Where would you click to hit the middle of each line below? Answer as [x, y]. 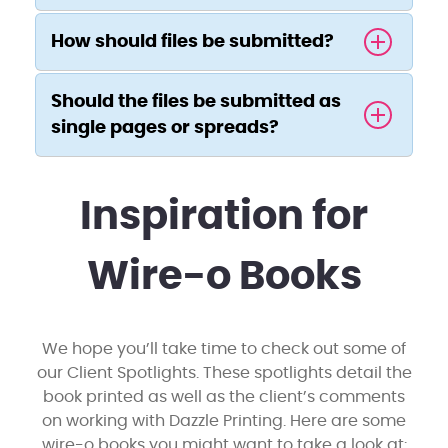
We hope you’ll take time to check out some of [224, 349]
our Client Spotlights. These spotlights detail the [224, 373]
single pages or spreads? [165, 128]
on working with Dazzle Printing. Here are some [224, 421]
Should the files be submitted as [196, 102]
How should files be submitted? [192, 42]
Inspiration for [224, 217]
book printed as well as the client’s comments [224, 397]
